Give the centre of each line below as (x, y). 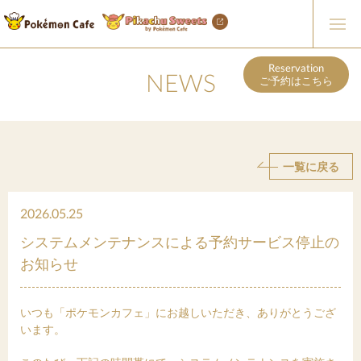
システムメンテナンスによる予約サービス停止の (180, 242)
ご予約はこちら (296, 81)
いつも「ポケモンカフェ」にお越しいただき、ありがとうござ (178, 312)
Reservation (296, 68)
